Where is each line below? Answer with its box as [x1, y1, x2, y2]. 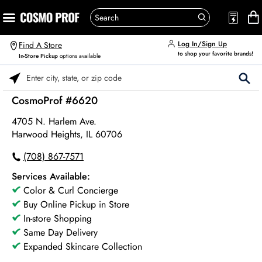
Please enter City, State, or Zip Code [2, 77, 127, 88]
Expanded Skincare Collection [23, 240, 142, 253]
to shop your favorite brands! [178, 49, 253, 58]
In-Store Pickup [19, 51, 58, 60]
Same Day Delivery [23, 226, 98, 239]
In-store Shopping [23, 212, 92, 225]
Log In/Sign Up [178, 39, 227, 49]
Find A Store [19, 39, 62, 51]
